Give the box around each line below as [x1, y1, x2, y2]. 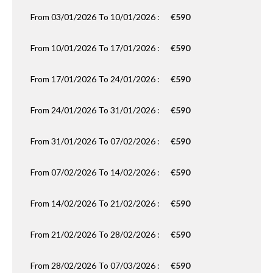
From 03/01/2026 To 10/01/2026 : [30, 12, 161, 22]
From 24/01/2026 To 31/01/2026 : [30, 105, 161, 115]
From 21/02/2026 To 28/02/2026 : [30, 229, 161, 239]
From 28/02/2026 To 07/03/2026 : [30, 260, 161, 271]
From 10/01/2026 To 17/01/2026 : [30, 43, 161, 53]
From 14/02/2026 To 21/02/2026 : [30, 198, 161, 208]
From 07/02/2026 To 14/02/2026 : [30, 167, 161, 177]
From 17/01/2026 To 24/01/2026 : [30, 74, 161, 84]
